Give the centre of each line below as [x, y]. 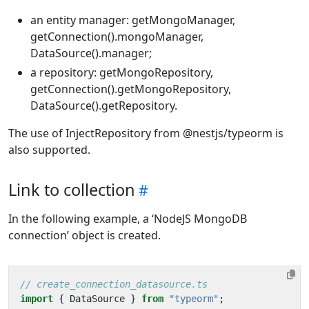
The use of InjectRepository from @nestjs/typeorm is [146, 133]
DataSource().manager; [91, 53]
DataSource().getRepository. [104, 105]
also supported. [49, 149]
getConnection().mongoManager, [117, 36]
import [37, 298]
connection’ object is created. [84, 235]
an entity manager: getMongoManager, [133, 20]
